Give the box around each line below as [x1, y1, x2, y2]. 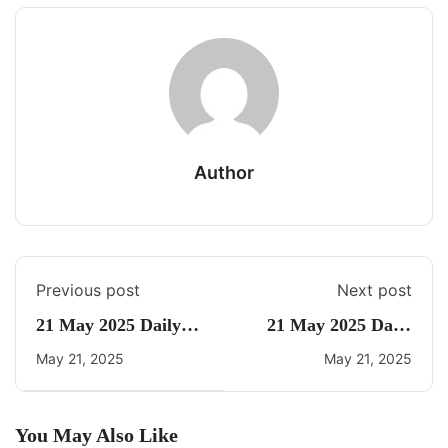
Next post [337, 280, 412, 300]
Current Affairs [36, 340, 158, 360]
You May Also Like [15, 424, 178, 446]
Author [194, 162, 254, 183]
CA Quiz [344, 340, 412, 360]
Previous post [36, 280, 140, 300]
